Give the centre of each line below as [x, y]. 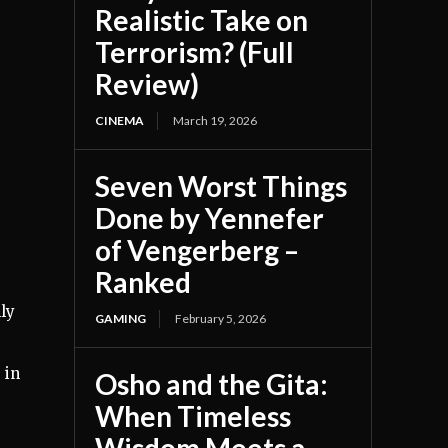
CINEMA [120, 120]
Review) [147, 83]
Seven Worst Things [221, 185]
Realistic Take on [202, 19]
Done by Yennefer [210, 217]
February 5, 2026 [221, 318]
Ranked [143, 281]
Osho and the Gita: [212, 383]
